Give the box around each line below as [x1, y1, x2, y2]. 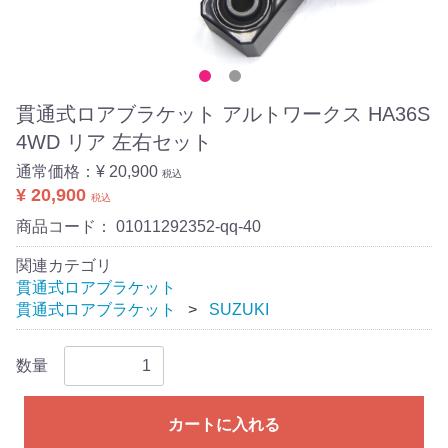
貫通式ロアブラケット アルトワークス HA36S [16, 103, 430, 125]
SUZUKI [209, 301, 269, 318]
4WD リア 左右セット [16, 131, 212, 153]
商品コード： [16, 218, 116, 235]
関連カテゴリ [16, 257, 112, 274]
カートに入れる [168, 416, 280, 433]
